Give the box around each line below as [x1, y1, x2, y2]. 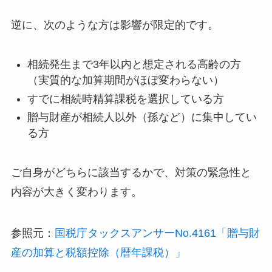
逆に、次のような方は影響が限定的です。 [10, 19, 219, 32]
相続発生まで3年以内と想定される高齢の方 [27, 58, 241, 71]
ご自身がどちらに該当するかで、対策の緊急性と [10, 166, 251, 179]
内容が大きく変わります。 [10, 186, 142, 199]
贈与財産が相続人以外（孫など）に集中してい [27, 111, 257, 124]
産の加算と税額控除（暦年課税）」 [10, 246, 186, 259]
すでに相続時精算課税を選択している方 [27, 92, 224, 105]
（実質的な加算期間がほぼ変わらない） [27, 74, 224, 87]
